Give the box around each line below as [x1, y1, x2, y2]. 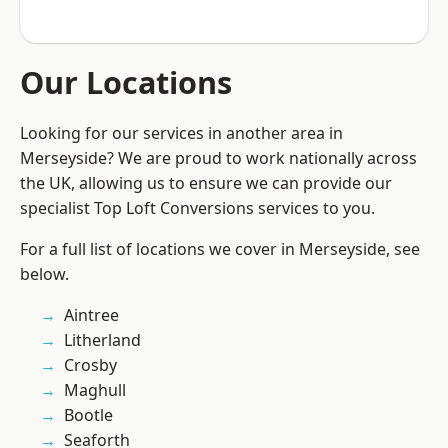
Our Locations [20, 61, 232, 104]
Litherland [64, 329, 141, 352]
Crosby [64, 354, 117, 377]
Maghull [64, 379, 126, 402]
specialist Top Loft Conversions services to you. [20, 197, 375, 220]
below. [20, 263, 69, 286]
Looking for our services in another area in [20, 122, 343, 145]
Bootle [64, 404, 113, 427]
